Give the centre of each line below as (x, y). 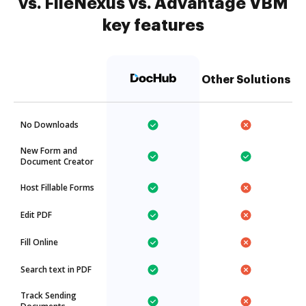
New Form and (49, 151)
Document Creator (57, 162)
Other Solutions (246, 80)
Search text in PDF (56, 269)
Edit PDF (36, 215)
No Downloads (50, 125)
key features (153, 25)
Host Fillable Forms (57, 187)
